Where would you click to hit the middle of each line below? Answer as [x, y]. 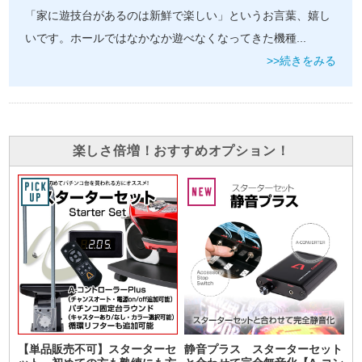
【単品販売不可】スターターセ [97, 350]
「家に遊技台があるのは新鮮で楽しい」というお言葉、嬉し [178, 16]
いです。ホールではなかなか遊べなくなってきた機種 [161, 39]
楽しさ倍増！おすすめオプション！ [181, 151]
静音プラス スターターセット [264, 350]
